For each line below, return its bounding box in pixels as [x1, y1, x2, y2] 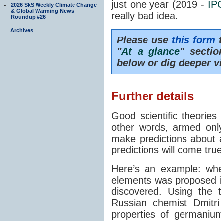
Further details [111, 89, 194, 103]
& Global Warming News [11, 7, 74, 14]
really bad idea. [111, 10, 178, 21]
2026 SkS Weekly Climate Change [11, 1, 97, 8]
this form [172, 34, 216, 45]
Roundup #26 [11, 13, 46, 20]
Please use [117, 34, 172, 45]
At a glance [121, 45, 180, 57]
